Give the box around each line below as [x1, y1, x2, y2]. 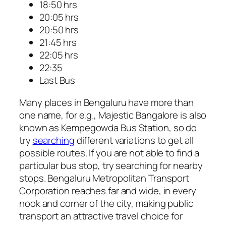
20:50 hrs [39, 23, 79, 37]
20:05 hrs [39, 11, 79, 24]
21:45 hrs [39, 36, 77, 49]
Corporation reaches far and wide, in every [19, 184, 196, 197]
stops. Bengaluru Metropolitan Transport [19, 171, 190, 185]
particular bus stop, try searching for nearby [19, 158, 203, 172]
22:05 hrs [39, 48, 79, 62]
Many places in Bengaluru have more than [19, 95, 194, 109]
